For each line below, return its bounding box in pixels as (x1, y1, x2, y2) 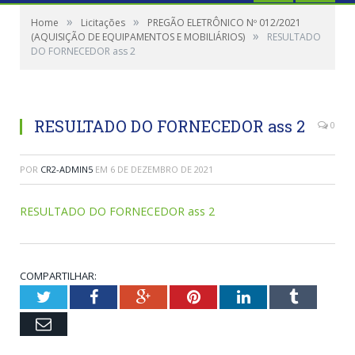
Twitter (50, 288, 97, 304)
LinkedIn (249, 288, 308, 304)
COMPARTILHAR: (20, 269, 97, 283)
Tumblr (296, 288, 345, 304)
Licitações (81, 16, 125, 29)
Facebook (97, 288, 159, 304)
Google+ (150, 288, 206, 304)
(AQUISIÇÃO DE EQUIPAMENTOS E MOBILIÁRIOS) (31, 30, 245, 44)
